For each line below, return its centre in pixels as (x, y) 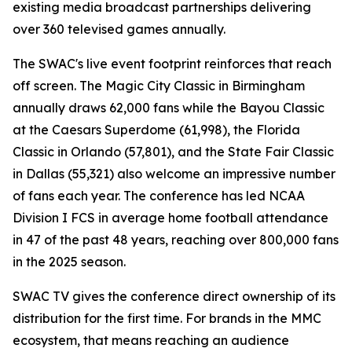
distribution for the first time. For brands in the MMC (167, 318)
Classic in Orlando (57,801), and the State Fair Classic (173, 152)
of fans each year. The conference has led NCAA (159, 196)
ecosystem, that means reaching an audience (151, 340)
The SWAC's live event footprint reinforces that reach (172, 64)
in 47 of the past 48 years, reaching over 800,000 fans (176, 240)
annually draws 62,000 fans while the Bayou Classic (169, 108)
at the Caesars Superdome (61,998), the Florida (156, 130)
